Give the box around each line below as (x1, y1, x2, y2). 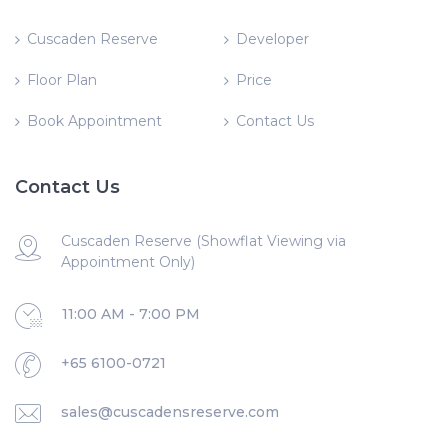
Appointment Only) (61, 253, 195, 272)
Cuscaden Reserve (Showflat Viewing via (61, 232, 346, 251)
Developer (235, 30, 309, 49)
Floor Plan (27, 71, 97, 90)
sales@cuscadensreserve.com (61, 403, 279, 422)
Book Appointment (27, 112, 162, 131)
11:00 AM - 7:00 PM (62, 305, 200, 324)
